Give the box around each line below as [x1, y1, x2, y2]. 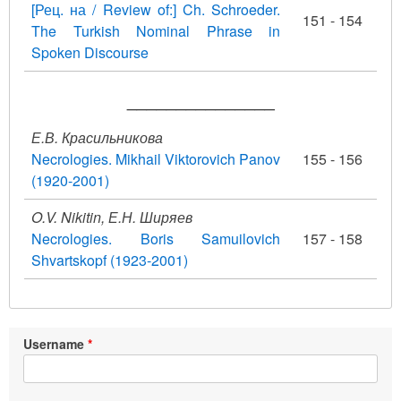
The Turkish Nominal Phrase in [31, 20, 280, 41]
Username [23, 334, 84, 353]
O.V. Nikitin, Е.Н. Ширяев [31, 206, 192, 227]
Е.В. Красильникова [31, 126, 163, 148]
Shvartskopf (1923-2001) [31, 249, 188, 270]
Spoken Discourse [31, 41, 149, 63]
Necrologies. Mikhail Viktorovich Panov [31, 148, 280, 169]
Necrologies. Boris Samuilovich [31, 227, 280, 249]
